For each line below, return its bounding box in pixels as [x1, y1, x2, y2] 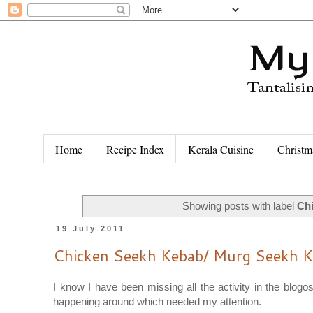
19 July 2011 [56, 224, 126, 233]
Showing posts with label [182, 199, 297, 212]
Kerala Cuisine [188, 141, 254, 156]
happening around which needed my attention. [53, 295, 264, 307]
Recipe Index [106, 141, 164, 156]
